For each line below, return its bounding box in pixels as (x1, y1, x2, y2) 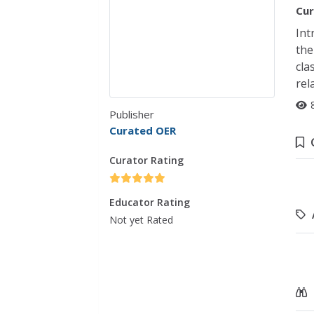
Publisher (109, 107, 155, 122)
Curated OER (109, 123, 177, 138)
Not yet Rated (109, 213, 174, 227)
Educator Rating (109, 196, 191, 210)
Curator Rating (109, 153, 184, 168)
